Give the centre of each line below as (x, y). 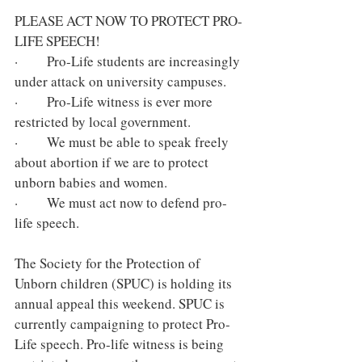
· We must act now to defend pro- (121, 202)
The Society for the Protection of (109, 263)
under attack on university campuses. (120, 81)
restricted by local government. (103, 122)
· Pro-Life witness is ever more (115, 101)
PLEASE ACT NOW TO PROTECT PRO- (128, 21)
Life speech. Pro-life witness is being (121, 344)
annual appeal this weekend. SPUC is (121, 303)
